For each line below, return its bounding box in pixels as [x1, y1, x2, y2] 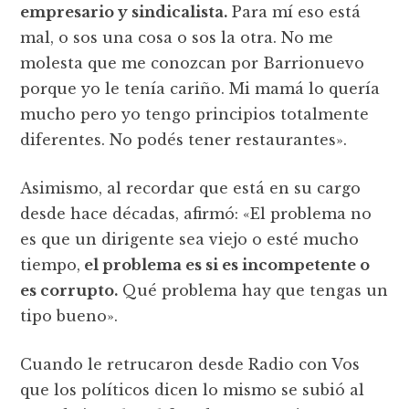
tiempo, [20, 255, 81, 274]
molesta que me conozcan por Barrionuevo [20, 53, 365, 72]
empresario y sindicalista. [20, 2, 228, 21]
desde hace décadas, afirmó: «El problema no [20, 204, 372, 223]
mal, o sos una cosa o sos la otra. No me [20, 27, 334, 47]
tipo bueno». [20, 306, 119, 325]
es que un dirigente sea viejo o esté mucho [20, 229, 360, 248]
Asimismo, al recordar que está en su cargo [20, 178, 362, 197]
